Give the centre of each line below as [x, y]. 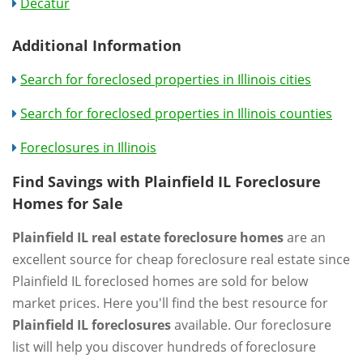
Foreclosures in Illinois [88, 147]
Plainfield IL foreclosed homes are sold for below [160, 281]
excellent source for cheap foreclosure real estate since [181, 259]
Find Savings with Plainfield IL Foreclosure [167, 181]
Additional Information [97, 45]
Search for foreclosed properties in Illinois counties [176, 113]
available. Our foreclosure [251, 325]
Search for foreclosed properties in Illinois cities [166, 79]
